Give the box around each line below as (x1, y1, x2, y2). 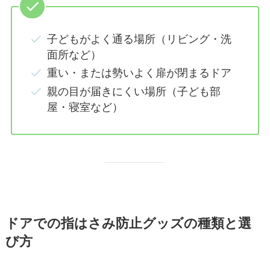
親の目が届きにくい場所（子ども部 (47, 85, 221, 98)
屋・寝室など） (47, 101, 124, 113)
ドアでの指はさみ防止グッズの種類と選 (5, 216, 251, 231)
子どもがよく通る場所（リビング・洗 (47, 33, 232, 45)
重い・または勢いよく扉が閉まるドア (47, 67, 232, 80)
